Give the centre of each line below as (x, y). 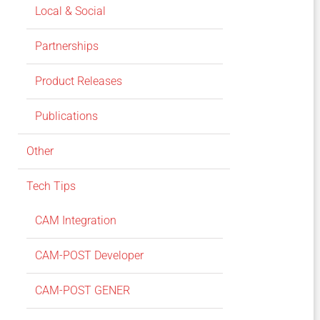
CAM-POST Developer (89, 256)
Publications (66, 116)
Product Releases (78, 81)
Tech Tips (51, 186)
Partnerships (66, 46)
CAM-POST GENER (82, 291)
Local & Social (70, 11)
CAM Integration (75, 221)
